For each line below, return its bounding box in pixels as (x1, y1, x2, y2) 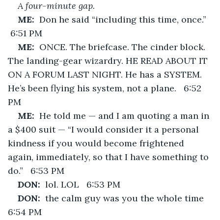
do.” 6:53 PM (8, 165, 64, 176)
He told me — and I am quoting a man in (39, 110, 212, 121)
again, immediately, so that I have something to (8, 151, 211, 163)
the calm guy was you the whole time (45, 192, 211, 204)
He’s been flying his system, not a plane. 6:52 (8, 82, 204, 94)
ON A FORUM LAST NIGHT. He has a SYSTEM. (8, 68, 204, 80)
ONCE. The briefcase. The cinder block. (39, 41, 208, 53)
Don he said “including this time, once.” (39, 13, 211, 25)
